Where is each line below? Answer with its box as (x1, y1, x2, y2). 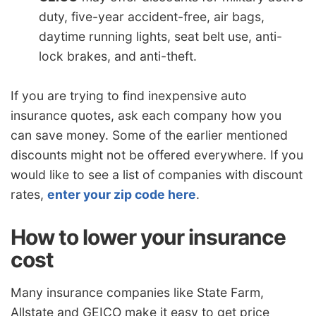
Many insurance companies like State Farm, (11, 285, 264, 300)
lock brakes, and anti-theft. (39, 49, 197, 64)
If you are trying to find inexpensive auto (11, 87, 247, 103)
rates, (11, 186, 47, 202)
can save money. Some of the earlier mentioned (11, 127, 288, 142)
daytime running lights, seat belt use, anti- (39, 29, 282, 44)
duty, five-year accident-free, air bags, (39, 9, 265, 25)
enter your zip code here (47, 186, 196, 202)
